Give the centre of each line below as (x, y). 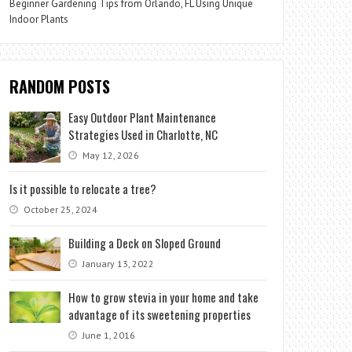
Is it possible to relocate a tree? (83, 189)
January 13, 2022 (117, 264)
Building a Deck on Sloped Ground (145, 243)
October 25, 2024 (60, 209)
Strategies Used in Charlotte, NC (143, 134)
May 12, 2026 (110, 155)
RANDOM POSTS (60, 86)
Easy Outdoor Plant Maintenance (143, 117)
